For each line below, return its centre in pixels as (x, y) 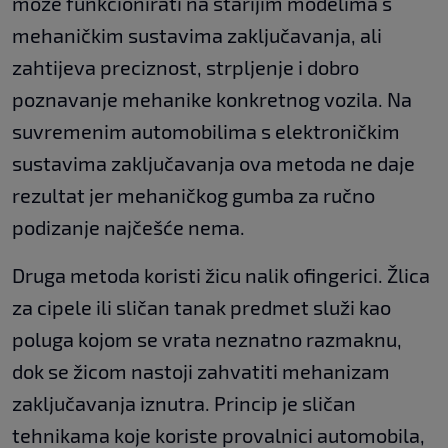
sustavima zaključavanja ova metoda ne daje (213, 163)
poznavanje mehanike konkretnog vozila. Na (212, 99)
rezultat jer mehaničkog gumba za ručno (193, 195)
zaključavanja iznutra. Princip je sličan (184, 403)
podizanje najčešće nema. (128, 227)
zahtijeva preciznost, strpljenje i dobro (185, 67)
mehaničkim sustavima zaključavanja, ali (197, 35)
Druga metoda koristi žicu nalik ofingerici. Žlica (221, 275)
